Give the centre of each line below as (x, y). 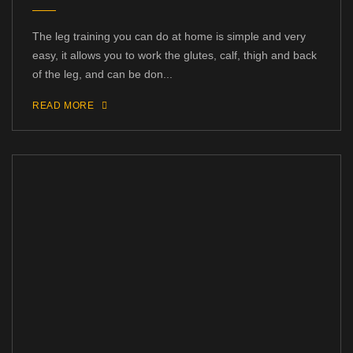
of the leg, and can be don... (102, 74)
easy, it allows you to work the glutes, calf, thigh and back (175, 56)
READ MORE (63, 106)
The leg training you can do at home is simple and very (169, 37)
